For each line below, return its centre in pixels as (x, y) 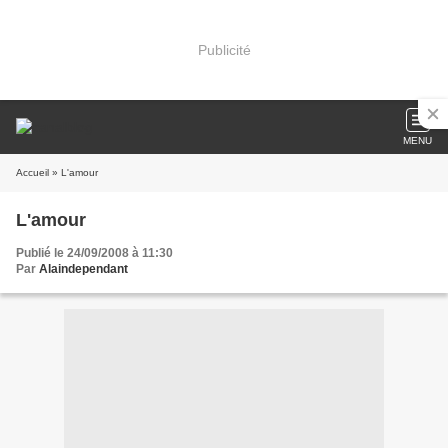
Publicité (224, 49)
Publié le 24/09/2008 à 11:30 (94, 253)
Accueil (32, 172)
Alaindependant (83, 269)
